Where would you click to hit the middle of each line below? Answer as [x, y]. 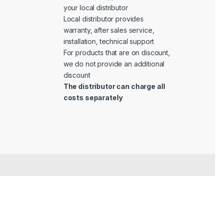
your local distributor [96, 8]
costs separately [93, 98]
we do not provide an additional [114, 64]
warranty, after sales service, [109, 30]
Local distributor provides [104, 19]
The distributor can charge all [114, 87]
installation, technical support [109, 42]
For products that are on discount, [117, 53]
